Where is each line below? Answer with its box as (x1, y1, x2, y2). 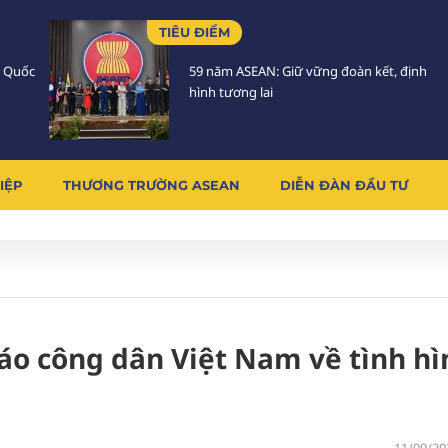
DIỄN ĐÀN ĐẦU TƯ (280, 177, 408, 193)
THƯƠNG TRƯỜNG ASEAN (63, 177, 240, 193)
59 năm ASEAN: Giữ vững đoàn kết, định (189, 62, 427, 80)
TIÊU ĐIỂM (159, 24, 230, 40)
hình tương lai (189, 83, 273, 101)
